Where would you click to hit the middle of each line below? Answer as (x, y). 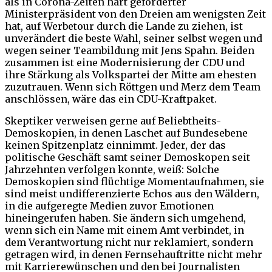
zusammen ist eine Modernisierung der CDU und (125, 62)
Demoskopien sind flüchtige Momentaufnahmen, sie (134, 181)
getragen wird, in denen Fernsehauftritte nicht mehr (134, 254)
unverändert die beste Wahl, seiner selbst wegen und (134, 38)
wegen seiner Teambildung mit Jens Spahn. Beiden (130, 50)
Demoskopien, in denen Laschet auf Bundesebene (126, 133)
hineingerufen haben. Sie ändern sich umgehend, (125, 218)
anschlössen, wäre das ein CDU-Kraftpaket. (111, 99)
